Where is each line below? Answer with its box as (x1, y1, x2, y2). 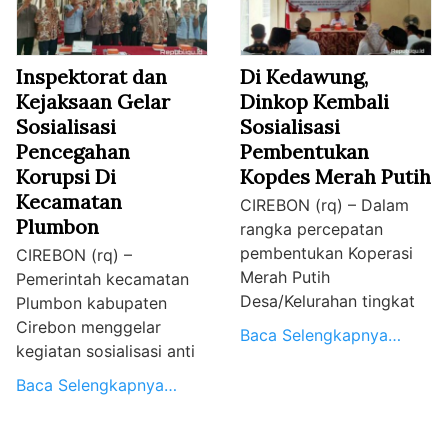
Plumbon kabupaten (16, 293, 167, 314)
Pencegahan (16, 139, 130, 165)
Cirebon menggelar (16, 317, 161, 338)
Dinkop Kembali (240, 89, 389, 115)
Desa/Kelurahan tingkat (240, 291, 415, 312)
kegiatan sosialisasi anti (16, 341, 195, 362)
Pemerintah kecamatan (16, 269, 189, 290)
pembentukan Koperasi (240, 243, 413, 264)
